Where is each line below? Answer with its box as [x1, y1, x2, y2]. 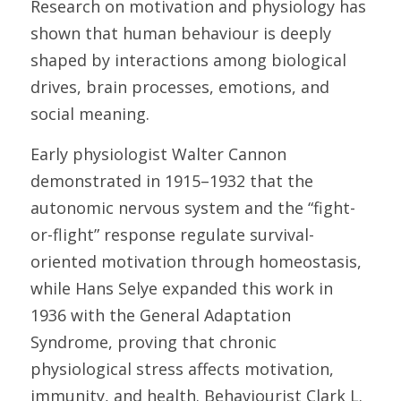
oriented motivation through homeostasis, [30, 251, 362, 272]
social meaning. [30, 103, 154, 124]
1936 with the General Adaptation [30, 304, 291, 326]
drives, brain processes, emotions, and [30, 76, 329, 98]
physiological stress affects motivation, [30, 358, 334, 380]
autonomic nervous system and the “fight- [30, 197, 355, 218]
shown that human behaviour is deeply [30, 22, 331, 44]
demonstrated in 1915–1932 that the [30, 170, 313, 192]
